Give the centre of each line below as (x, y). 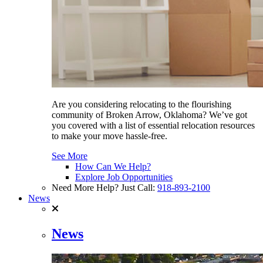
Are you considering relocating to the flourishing (141, 104)
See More (70, 156)
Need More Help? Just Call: (104, 188)
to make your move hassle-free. (109, 136)
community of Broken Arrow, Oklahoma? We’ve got (149, 115)
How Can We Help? (113, 167)
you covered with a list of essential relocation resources (153, 126)
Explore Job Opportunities (124, 177)
